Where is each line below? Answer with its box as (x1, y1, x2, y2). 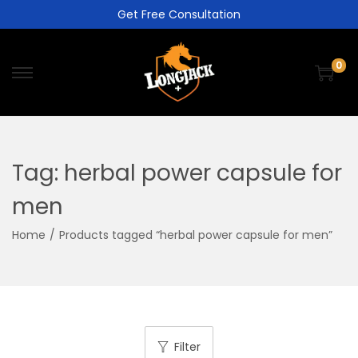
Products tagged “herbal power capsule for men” (59, 227, 332, 244)
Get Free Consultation (117, 6, 241, 22)
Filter (174, 339, 201, 356)
